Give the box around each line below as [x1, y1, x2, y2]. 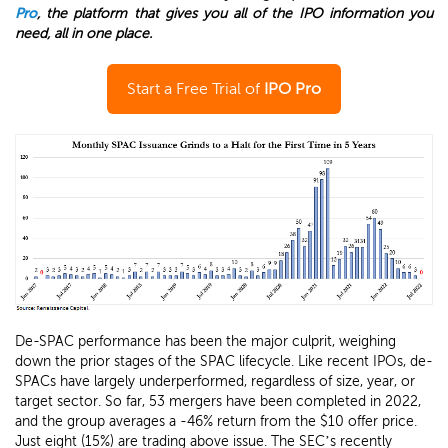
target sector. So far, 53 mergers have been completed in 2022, [15, 392, 421, 410]
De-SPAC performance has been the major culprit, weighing [15, 332, 396, 350]
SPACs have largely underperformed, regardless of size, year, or [15, 372, 415, 390]
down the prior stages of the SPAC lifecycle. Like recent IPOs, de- [15, 352, 433, 370]
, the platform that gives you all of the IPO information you [37, 5, 433, 22]
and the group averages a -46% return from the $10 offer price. [15, 412, 417, 430]
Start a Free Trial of [127, 79, 264, 98]
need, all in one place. [15, 25, 152, 42]
